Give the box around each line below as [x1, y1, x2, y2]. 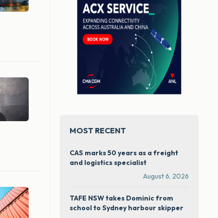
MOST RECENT [70, 126, 126, 136]
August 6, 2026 [143, 172, 189, 181]
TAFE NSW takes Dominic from [70, 194, 173, 203]
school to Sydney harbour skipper [70, 203, 183, 213]
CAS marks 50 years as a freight [70, 148, 178, 158]
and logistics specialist [70, 158, 146, 167]
